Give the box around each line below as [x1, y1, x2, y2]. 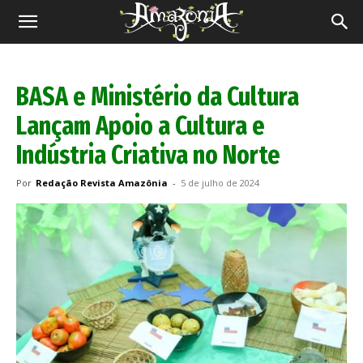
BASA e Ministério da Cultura [16, 81, 299, 112]
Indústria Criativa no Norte [16, 139, 280, 170]
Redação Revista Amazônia [36, 177, 168, 189]
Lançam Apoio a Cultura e [16, 110, 265, 141]
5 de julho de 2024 [181, 177, 259, 189]
